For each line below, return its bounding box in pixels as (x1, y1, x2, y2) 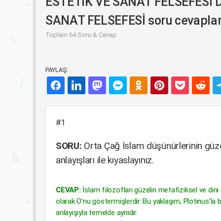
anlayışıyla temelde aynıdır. (56, 208, 138, 217)
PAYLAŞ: (45, 66, 69, 74)
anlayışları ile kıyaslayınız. (56, 154, 154, 166)
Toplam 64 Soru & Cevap (45, 31, 116, 38)
